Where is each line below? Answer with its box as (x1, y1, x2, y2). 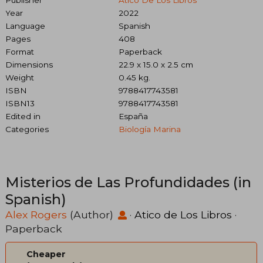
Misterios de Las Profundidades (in (5, 173, 251, 191)
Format (5, 46, 34, 56)
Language (5, 21, 45, 31)
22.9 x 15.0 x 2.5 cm (118, 59, 193, 69)
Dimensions (5, 59, 53, 69)
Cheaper (26, 248, 66, 259)
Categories (5, 124, 49, 134)
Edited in (5, 111, 41, 121)
